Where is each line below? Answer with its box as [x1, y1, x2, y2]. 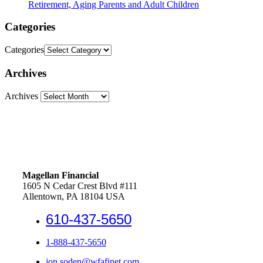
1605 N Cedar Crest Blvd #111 [22, 180, 137, 191]
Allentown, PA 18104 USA [22, 191, 125, 201]
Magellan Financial [22, 170, 99, 180]
